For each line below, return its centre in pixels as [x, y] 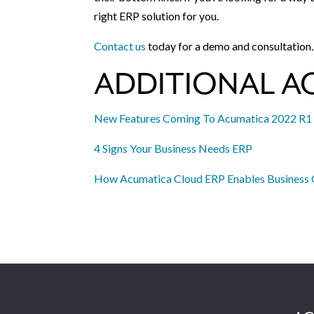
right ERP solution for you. [157, 16]
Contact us [120, 46]
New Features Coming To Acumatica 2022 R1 [203, 118]
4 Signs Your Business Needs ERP [173, 149]
